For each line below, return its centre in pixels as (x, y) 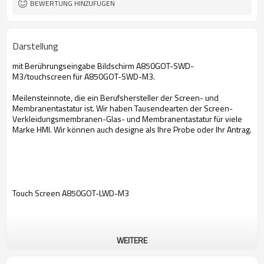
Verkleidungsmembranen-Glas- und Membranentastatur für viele (127, 119)
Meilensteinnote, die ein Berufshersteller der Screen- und (115, 98)
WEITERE (132, 240)
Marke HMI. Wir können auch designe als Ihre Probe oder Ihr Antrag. (132, 129)
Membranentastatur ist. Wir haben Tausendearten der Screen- (123, 108)
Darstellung (35, 46)
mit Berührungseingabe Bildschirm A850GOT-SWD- (103, 66)
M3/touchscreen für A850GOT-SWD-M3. (84, 76)
